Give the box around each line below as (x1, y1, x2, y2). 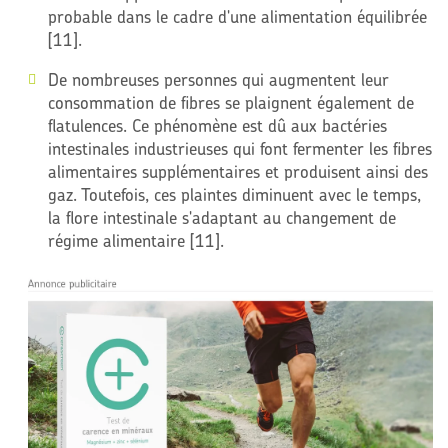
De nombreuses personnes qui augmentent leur (47, 68, 389, 90)
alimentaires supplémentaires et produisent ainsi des (47, 160, 428, 182)
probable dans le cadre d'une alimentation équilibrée (47, 5, 427, 27)
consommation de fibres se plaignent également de (47, 91, 414, 113)
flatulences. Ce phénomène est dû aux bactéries (47, 114, 387, 136)
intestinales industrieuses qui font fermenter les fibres (47, 137, 432, 159)
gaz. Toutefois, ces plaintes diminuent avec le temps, (47, 183, 421, 205)
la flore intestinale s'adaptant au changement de (47, 206, 396, 228)
